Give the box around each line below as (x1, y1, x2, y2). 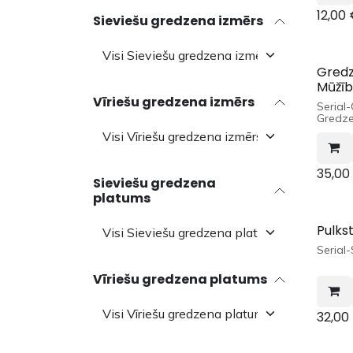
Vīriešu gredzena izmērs (93, 93, 255, 112)
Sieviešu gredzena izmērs (93, 12, 263, 31)
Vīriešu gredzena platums (93, 270, 267, 289)
